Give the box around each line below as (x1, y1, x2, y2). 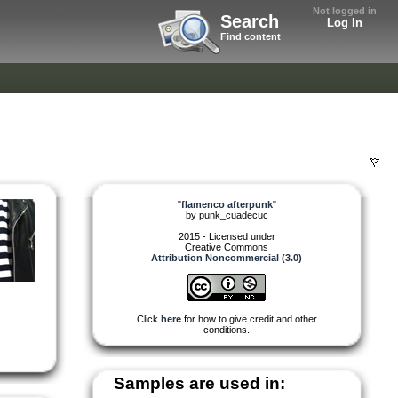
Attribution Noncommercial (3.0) (151, 251, 302, 263)
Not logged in (313, 5, 377, 16)
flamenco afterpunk (180, 198, 273, 210)
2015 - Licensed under (178, 230, 275, 242)
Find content (220, 31, 281, 42)
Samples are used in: (114, 373, 285, 393)
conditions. (203, 323, 250, 335)
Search (220, 12, 279, 31)
